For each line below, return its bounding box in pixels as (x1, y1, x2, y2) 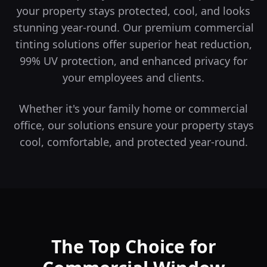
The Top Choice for (51, 234, 216, 259)
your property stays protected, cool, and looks (17, 4, 250, 18)
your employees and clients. (63, 70, 204, 85)
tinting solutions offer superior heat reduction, (15, 37, 252, 51)
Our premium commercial (120, 20, 254, 35)
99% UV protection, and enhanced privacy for (20, 54, 247, 68)
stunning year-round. (13, 20, 120, 35)
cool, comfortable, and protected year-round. (19, 135, 248, 149)
